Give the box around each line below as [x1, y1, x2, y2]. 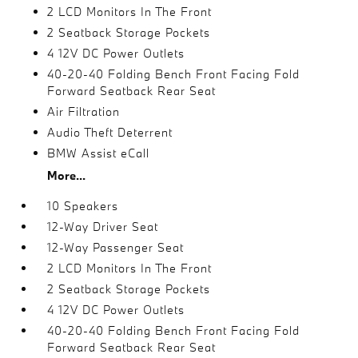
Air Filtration [47, 103, 121, 119]
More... [47, 167, 86, 183]
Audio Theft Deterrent [47, 124, 173, 140]
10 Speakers [47, 197, 119, 213]
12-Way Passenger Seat [47, 239, 185, 255]
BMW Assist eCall [47, 145, 150, 161]
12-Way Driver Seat [47, 218, 159, 234]
